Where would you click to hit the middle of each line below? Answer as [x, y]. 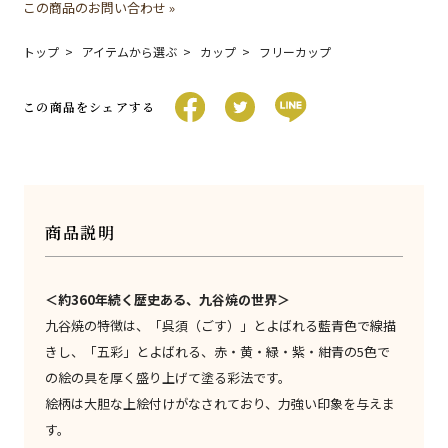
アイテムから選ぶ [130, 52]
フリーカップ [295, 52]
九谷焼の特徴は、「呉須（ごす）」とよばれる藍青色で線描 [221, 326]
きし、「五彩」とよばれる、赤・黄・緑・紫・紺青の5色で [218, 352]
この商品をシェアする [89, 107]
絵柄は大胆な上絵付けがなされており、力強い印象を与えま [220, 404]
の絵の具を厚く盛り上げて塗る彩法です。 [168, 378]
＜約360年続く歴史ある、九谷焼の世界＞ [168, 300]
